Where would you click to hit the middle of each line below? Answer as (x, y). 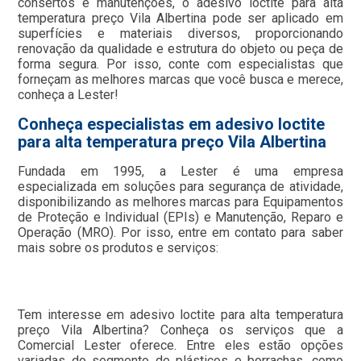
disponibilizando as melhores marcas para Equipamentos (180, 202)
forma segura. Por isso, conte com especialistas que (180, 64)
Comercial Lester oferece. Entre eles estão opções (180, 346)
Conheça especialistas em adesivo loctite (172, 124)
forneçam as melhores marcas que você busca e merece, (180, 80)
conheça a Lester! (68, 95)
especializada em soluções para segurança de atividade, (180, 187)
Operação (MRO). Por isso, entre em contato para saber (180, 233)
